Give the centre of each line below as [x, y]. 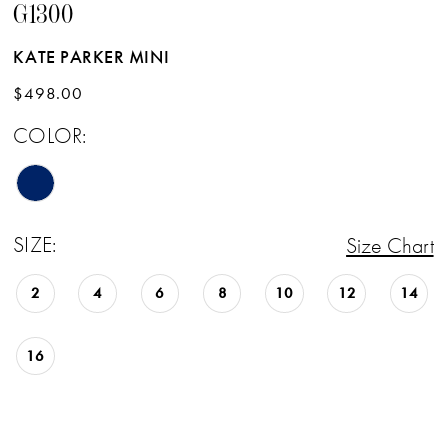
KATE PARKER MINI [91, 56]
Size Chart [390, 245]
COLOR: [49, 135]
